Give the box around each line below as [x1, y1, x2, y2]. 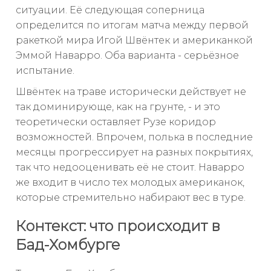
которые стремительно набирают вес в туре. [16, 191, 246, 203]
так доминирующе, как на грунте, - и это [16, 100, 220, 113]
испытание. [16, 64, 74, 76]
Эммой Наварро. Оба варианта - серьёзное [16, 49, 239, 61]
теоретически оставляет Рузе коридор [16, 116, 216, 128]
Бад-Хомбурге [16, 236, 120, 254]
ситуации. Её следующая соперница [16, 4, 204, 16]
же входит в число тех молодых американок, [16, 176, 244, 188]
